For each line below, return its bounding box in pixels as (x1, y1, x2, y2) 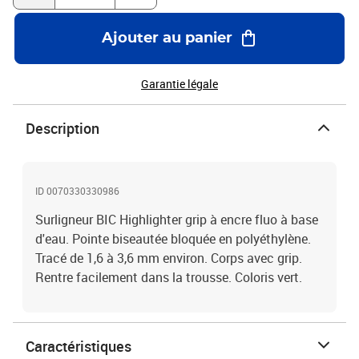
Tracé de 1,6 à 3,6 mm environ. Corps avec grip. (35, 249, 302, 267)
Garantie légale (141, 76, 218, 91)
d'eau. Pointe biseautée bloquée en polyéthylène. (35, 230, 311, 248)
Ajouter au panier (101, 31, 232, 46)
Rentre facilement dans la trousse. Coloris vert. (35, 268, 302, 286)
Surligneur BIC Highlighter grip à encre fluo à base (35, 211, 318, 228)
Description (26, 119, 99, 138)
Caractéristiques (26, 337, 131, 356)
